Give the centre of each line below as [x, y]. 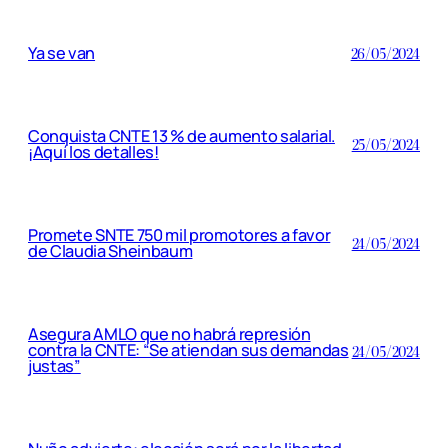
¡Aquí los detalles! [93, 151]
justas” [54, 366]
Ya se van [62, 52]
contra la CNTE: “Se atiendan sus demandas [188, 350]
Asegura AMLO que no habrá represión [169, 334]
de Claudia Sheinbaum [110, 250]
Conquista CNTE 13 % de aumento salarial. [181, 135]
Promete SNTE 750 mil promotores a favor [179, 234]
